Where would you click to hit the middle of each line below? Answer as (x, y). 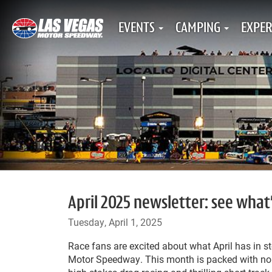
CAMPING (198, 29)
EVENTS (137, 29)
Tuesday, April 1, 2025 (115, 222)
